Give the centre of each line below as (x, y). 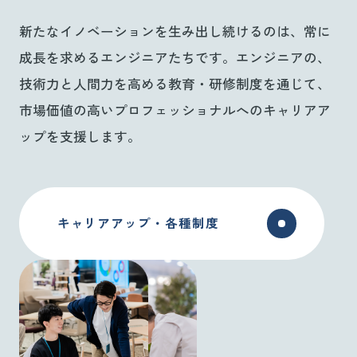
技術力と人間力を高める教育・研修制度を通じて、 (175, 84)
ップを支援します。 (80, 137)
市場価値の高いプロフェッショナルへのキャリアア (175, 110)
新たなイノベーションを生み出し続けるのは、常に (175, 31)
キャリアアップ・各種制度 (138, 224)
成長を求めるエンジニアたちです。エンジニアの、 (175, 58)
